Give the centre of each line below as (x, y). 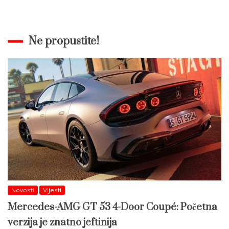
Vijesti (52, 190)
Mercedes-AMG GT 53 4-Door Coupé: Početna (112, 208)
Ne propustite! (64, 41)
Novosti (23, 190)
